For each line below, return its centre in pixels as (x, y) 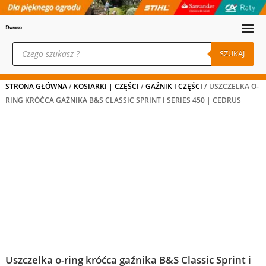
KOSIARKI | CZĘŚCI (106, 86)
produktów (33, 53)
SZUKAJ (232, 54)
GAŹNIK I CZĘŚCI (174, 86)
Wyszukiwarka (40, 45)
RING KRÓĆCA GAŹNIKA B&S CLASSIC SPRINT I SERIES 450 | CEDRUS (123, 100)
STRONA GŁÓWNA (36, 86)
